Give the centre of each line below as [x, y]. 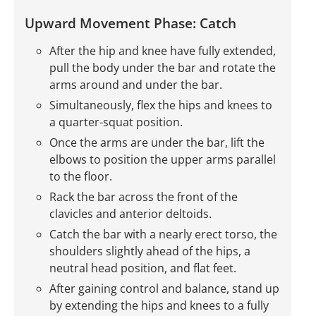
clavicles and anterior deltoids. [130, 213]
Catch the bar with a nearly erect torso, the [163, 234]
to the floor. [81, 176]
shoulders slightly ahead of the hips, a [150, 251]
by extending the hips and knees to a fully [159, 305]
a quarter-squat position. [116, 122]
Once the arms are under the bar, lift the [157, 142]
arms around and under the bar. [136, 84]
